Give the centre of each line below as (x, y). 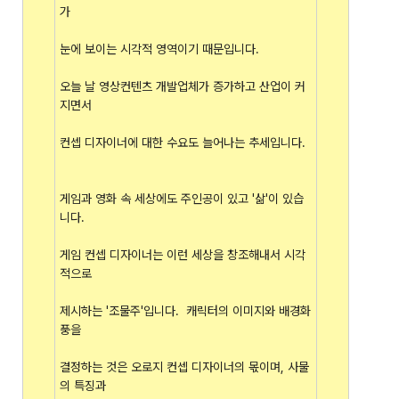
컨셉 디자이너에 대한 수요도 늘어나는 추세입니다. (183, 142)
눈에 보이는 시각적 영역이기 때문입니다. (159, 49)
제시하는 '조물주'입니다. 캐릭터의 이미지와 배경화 (185, 311)
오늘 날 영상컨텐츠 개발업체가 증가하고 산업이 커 (183, 86)
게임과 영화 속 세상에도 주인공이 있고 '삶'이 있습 (182, 199)
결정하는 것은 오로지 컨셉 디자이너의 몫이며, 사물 (184, 367)
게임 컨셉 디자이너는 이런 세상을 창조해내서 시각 (183, 255)
